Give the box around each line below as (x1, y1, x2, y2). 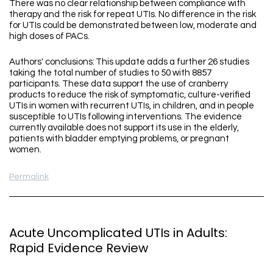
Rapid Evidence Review (9, 239, 148, 257)
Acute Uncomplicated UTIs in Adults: (9, 224, 227, 242)
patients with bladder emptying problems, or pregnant (9, 133, 229, 143)
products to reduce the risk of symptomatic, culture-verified (9, 90, 250, 99)
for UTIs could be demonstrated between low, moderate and (9, 20, 257, 30)
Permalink (9, 172, 49, 181)
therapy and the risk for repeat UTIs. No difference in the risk (9, 9, 256, 19)
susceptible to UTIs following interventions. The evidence (9, 112, 242, 121)
